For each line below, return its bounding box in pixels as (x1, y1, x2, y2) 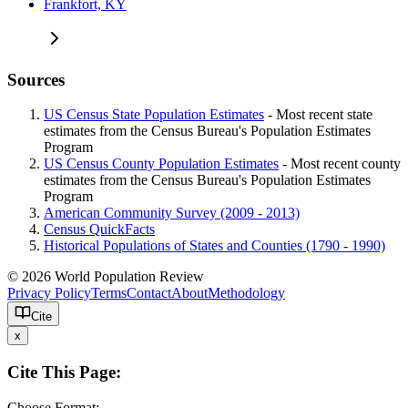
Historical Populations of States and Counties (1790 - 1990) (44, 238, 385, 254)
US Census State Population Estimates (44, 107, 264, 123)
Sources (7, 69, 65, 89)
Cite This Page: (7, 362, 121, 382)
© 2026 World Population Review (7, 269, 211, 285)
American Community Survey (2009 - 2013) (44, 205, 300, 221)
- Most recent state (264, 107, 372, 123)
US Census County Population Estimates (44, 156, 279, 172)
